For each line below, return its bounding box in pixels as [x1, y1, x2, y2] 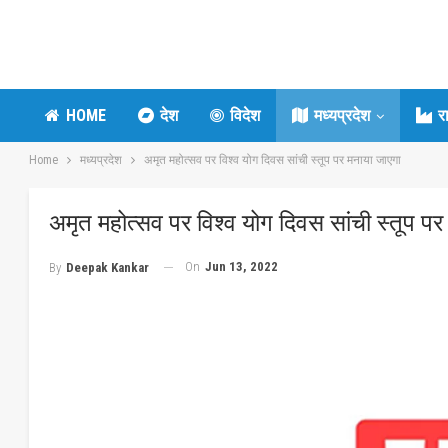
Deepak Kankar [66, 259, 149, 275]
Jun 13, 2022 [205, 259, 278, 274]
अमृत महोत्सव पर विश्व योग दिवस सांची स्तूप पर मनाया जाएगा [144, 153, 401, 167]
